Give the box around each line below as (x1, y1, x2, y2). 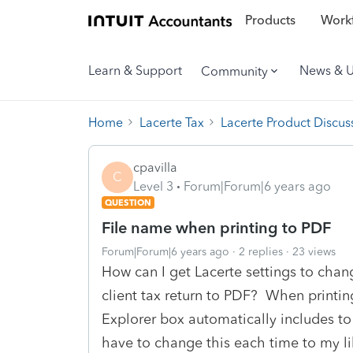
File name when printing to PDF (102, 217, 331, 237)
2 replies (239, 244, 283, 258)
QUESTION (105, 196, 151, 208)
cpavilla (133, 159, 177, 175)
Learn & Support (88, 63, 182, 78)
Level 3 (133, 178, 173, 194)
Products (244, 13, 295, 28)
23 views (292, 244, 336, 258)
